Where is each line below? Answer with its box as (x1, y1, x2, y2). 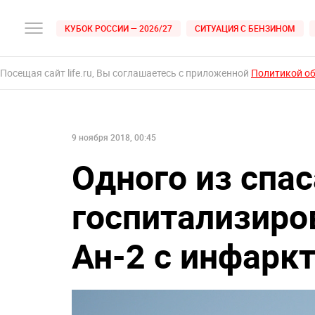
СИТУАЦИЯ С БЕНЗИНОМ (195, 22, 295, 34)
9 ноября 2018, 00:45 (72, 131, 156, 143)
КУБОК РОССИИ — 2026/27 (65, 22, 172, 34)
